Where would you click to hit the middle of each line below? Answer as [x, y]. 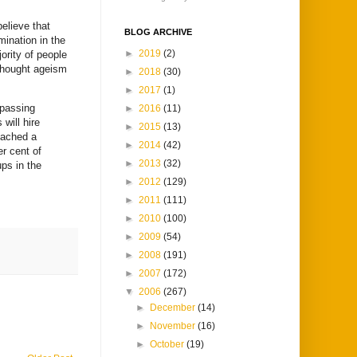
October [169, 345]
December [174, 308]
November [174, 326]
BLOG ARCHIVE [158, 32]
